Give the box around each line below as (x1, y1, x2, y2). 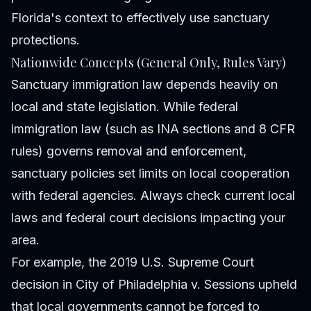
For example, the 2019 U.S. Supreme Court (11, 255, 254, 270)
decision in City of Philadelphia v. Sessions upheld (11, 277, 297, 292)
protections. (11, 33, 80, 48)
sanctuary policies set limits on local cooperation (11, 166, 289, 181)
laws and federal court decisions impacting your (11, 210, 285, 226)
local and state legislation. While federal (11, 99, 238, 115)
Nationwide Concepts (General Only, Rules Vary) (11, 54, 286, 72)
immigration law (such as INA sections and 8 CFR (11, 121, 295, 137)
